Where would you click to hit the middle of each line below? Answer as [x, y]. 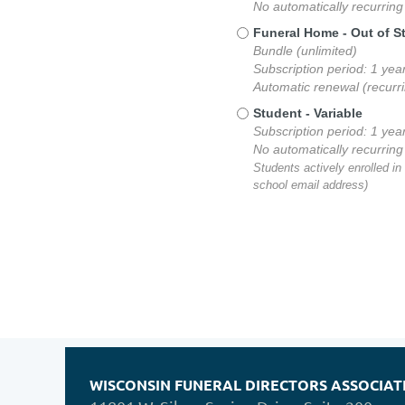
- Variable [334, 113]
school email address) [311, 185]
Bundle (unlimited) [306, 51]
